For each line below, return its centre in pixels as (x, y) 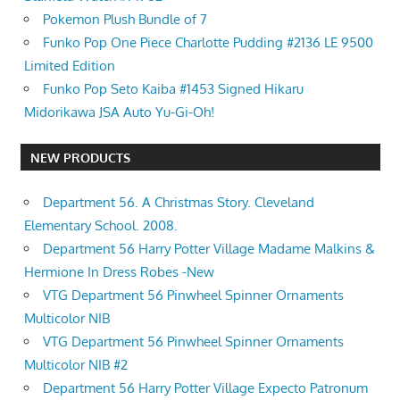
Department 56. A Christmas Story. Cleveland (179, 202)
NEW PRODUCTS (80, 157)
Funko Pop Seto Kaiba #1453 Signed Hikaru (173, 88)
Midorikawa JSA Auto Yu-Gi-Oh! (119, 112)
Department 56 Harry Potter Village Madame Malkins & (209, 248)
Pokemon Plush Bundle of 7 (125, 19)
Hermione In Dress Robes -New (119, 271)
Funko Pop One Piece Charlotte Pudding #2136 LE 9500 (208, 42)
